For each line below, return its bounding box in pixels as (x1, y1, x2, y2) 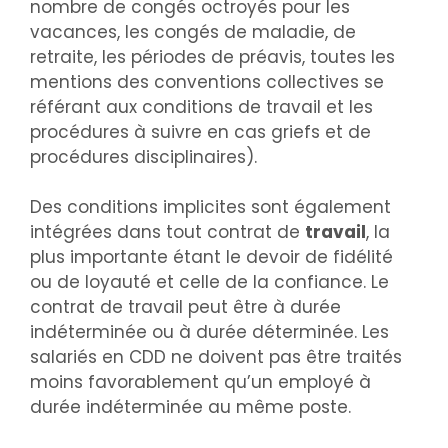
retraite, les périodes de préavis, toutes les (30, 44, 395, 69)
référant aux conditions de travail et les (30, 94, 373, 119)
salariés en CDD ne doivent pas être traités (30, 345, 402, 370)
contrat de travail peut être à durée (30, 295, 341, 320)
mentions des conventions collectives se (30, 69, 384, 94)
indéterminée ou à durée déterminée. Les (30, 320, 389, 345)
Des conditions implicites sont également (30, 195, 391, 220)
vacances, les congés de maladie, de (30, 19, 356, 44)
